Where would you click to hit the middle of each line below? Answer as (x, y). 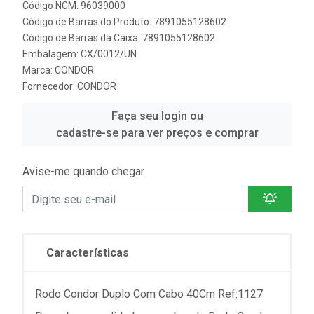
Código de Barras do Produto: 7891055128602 (124, 22)
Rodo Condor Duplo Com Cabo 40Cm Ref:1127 (149, 294)
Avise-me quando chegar (83, 171)
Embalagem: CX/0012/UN (80, 54)
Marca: (39, 70)
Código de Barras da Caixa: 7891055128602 (119, 38)
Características (88, 253)
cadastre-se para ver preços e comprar (157, 133)
